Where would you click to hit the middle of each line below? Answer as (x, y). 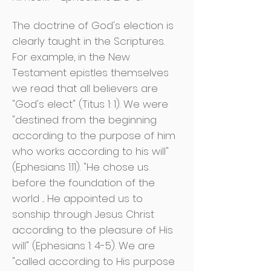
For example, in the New (71, 57)
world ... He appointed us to (77, 198)
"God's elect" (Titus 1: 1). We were (90, 104)
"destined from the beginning (84, 120)
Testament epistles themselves (90, 73)
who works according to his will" (90, 151)
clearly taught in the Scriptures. (88, 41)
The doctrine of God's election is (93, 25)
